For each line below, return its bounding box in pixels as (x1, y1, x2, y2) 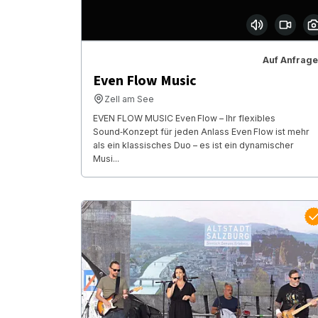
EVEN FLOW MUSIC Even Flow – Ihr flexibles (93, 112, 275, 124)
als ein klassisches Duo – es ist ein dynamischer (93, 139, 294, 150)
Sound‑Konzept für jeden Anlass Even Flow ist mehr (93, 126, 309, 137)
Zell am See (104, 93, 154, 104)
